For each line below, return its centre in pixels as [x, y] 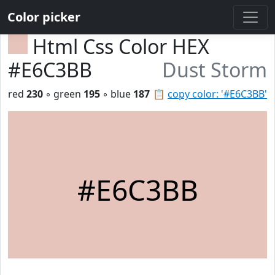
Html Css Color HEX [121, 46]
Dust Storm [215, 70]
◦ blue [117, 94]
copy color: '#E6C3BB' [217, 94]
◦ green [63, 94]
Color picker [44, 17]
